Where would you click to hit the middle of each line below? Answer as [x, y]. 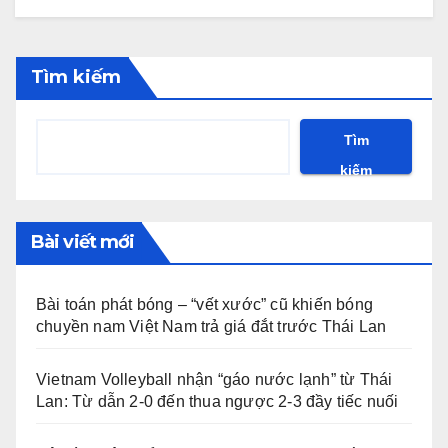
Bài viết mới [83, 242]
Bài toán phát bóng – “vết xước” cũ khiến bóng [205, 304]
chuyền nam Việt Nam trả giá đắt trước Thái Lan [211, 326]
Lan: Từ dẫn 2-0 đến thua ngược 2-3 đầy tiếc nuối [217, 401]
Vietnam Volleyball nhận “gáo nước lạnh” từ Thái [214, 379]
